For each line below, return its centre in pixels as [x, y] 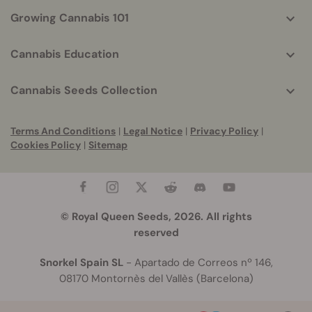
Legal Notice [153, 131]
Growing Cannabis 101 [70, 17]
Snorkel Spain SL [81, 262]
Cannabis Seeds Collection [84, 90]
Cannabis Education [65, 54]
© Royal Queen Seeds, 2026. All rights [156, 216]
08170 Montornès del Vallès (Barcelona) [156, 278]
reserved [156, 232]
